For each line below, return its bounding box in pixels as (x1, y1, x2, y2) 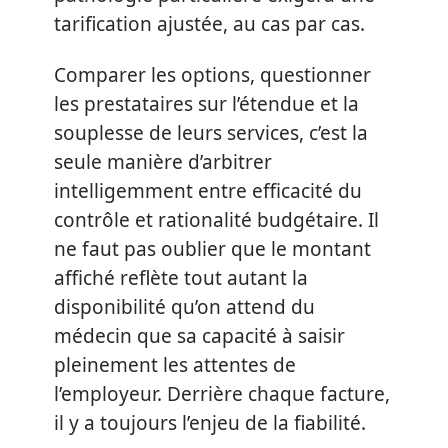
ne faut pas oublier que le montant (54, 236, 371, 262)
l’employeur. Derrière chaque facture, (54, 381, 390, 407)
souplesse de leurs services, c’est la (54, 120, 368, 146)
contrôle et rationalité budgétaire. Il (54, 207, 379, 233)
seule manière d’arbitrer (54, 149, 272, 175)
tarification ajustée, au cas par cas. (54, 10, 365, 37)
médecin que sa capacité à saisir (54, 323, 345, 349)
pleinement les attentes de (54, 352, 296, 378)
